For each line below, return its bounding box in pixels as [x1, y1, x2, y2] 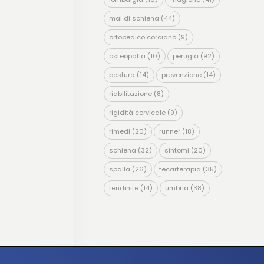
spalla [108, 164, 130, 174]
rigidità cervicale [108, 108, 166, 117]
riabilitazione [108, 89, 152, 98]
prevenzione [161, 70, 202, 80]
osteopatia [108, 51, 146, 61]
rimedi [108, 127, 130, 136]
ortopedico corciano [108, 32, 176, 42]
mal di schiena [108, 14, 159, 23]
